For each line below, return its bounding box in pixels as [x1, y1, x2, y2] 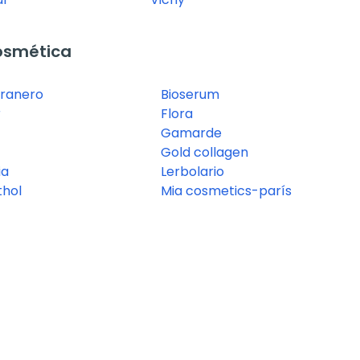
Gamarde [161, 124, 222, 143]
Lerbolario [161, 162, 224, 182]
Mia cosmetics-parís [161, 182, 292, 201]
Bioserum [161, 85, 219, 104]
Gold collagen [161, 143, 248, 162]
